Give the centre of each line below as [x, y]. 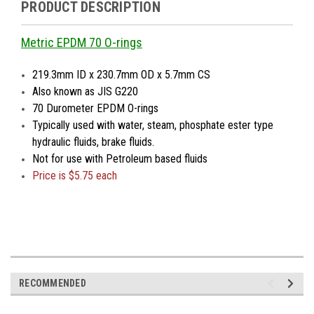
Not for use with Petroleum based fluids [120, 158]
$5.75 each [93, 175]
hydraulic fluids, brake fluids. [94, 142]
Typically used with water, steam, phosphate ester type [153, 125]
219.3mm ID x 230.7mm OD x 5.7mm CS [122, 74]
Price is [51, 175]
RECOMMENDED [53, 283]
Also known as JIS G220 [86, 91]
